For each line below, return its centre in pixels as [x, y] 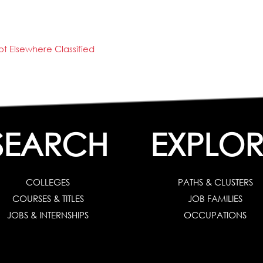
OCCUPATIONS [215, 215]
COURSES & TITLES [48, 198]
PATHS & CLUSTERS [215, 182]
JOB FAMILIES [215, 198]
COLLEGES [48, 182]
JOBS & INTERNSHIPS [48, 215]
